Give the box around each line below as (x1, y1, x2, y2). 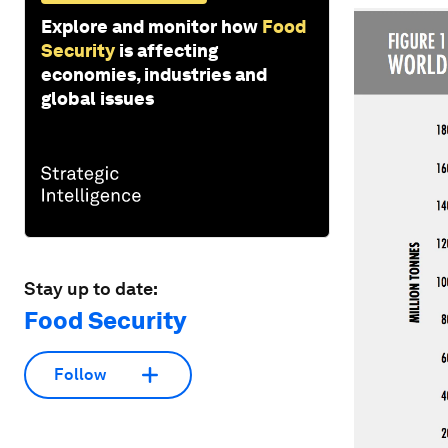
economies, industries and (41, 63, 267, 85)
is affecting (119, 39, 218, 61)
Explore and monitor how (41, 15, 258, 37)
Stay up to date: (24, 277, 158, 299)
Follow (54, 365, 106, 385)
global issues (41, 87, 154, 109)
